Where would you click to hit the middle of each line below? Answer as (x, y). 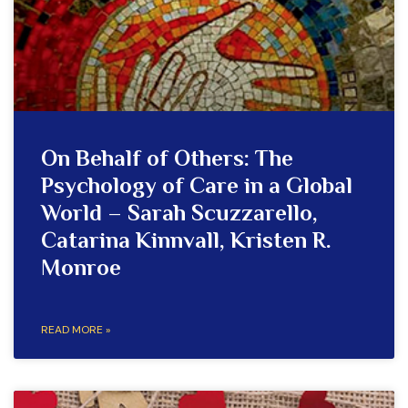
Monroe (81, 270)
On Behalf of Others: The (167, 161)
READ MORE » (76, 330)
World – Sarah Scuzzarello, (179, 215)
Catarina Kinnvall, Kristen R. (186, 243)
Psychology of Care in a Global (197, 188)
